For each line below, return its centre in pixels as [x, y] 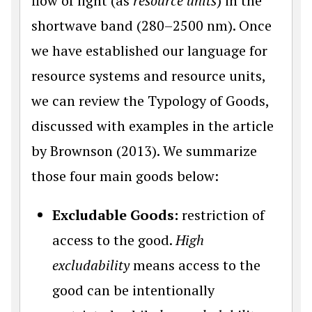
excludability [91, 265]
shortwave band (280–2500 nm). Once [151, 25]
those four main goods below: [125, 175]
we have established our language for [149, 50]
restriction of [221, 214]
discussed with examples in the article [153, 125]
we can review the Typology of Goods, [150, 100]
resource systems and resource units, [148, 75]
